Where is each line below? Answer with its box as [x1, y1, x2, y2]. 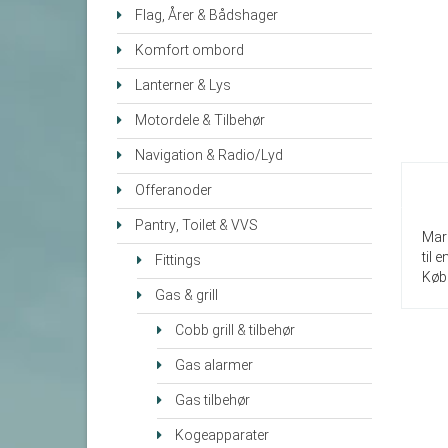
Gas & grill [155, 285, 218, 307]
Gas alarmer [175, 355, 253, 377]
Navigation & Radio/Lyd [135, 145, 283, 167]
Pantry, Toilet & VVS [135, 215, 258, 237]
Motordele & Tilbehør [135, 110, 265, 132]
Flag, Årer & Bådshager [135, 5, 278, 27]
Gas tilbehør [175, 390, 250, 412]
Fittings [155, 250, 201, 272]
